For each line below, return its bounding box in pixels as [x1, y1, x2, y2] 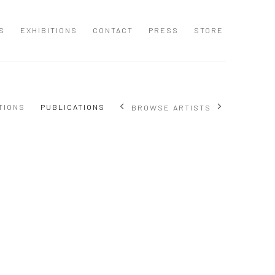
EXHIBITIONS [20, 25, 77, 36]
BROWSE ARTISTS [131, 103, 211, 113]
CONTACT [93, 25, 133, 36]
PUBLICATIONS [41, 101, 105, 112]
